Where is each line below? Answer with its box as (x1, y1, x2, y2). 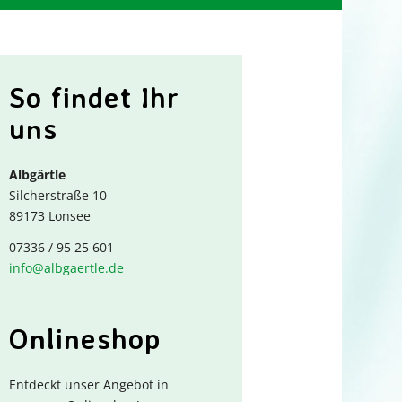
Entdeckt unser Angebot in (9, 375, 170, 393)
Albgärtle (9, 165, 66, 183)
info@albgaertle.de (9, 258, 125, 276)
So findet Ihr (9, 79, 180, 115)
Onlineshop (9, 319, 162, 356)
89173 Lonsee (9, 206, 92, 224)
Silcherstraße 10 (9, 186, 108, 204)
